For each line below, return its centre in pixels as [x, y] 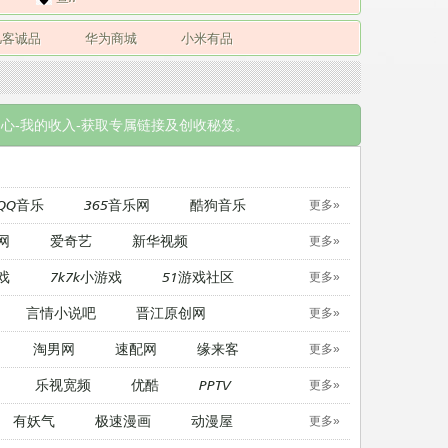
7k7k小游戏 [85, 276]
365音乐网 [116, 204]
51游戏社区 [197, 276]
